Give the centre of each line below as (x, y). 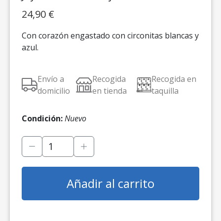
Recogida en (174, 79)
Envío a (51, 79)
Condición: (42, 119)
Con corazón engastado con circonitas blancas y (110, 36)
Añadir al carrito (110, 183)
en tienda (109, 91)
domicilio (54, 91)
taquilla (165, 91)
